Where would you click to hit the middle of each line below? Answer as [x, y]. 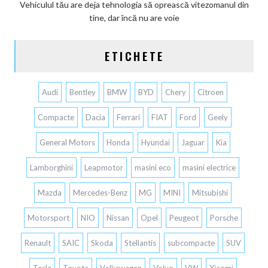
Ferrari [128, 117]
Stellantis [140, 243]
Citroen [211, 92]
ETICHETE [135, 56]
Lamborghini [51, 167]
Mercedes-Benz [100, 192]
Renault [38, 243]
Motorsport [48, 217]
